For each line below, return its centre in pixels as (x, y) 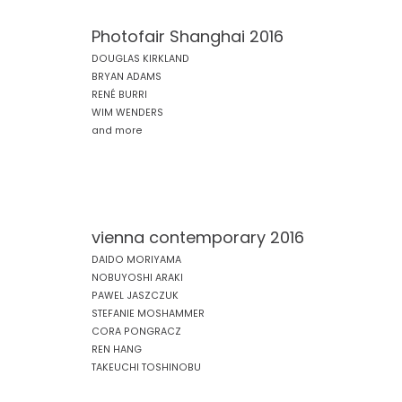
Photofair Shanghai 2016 (188, 36)
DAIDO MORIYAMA (136, 260)
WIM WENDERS (127, 113)
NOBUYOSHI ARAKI (137, 278)
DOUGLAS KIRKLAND (140, 59)
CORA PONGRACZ (136, 332)
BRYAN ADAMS (127, 77)
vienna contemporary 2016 (198, 237)
